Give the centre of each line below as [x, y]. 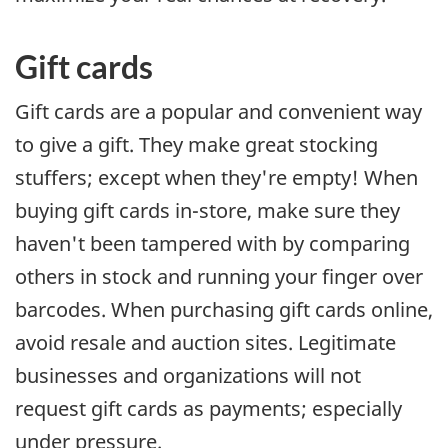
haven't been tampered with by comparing [212, 244]
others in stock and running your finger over [219, 277]
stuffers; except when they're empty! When [216, 178]
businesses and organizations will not [188, 376]
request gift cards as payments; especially [208, 409]
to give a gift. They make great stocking [196, 145]
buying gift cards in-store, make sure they [207, 211]
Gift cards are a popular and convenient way [218, 112]
